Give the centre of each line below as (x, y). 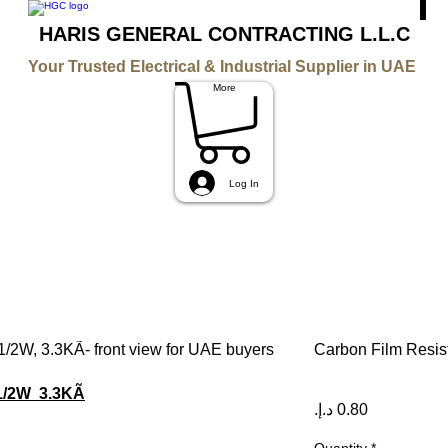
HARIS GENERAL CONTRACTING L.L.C (224, 34)
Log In (244, 183)
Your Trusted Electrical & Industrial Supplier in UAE (224, 66)
